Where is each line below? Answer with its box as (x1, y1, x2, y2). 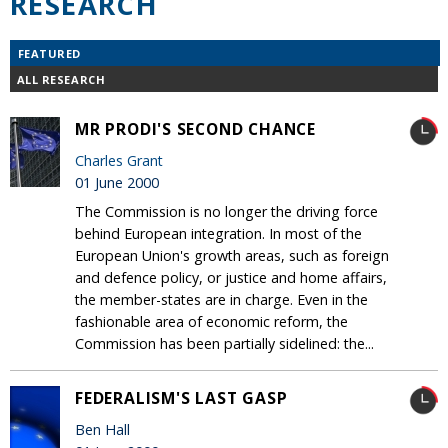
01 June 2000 (75, 172, 159, 192)
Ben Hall (75, 419, 130, 439)
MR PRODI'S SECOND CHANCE (75, 117, 316, 140)
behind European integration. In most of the (75, 223, 362, 243)
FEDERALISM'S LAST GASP (75, 386, 288, 409)
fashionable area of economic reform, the (75, 311, 348, 331)
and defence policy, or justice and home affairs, (75, 267, 387, 287)
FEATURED (17, 45, 81, 61)
